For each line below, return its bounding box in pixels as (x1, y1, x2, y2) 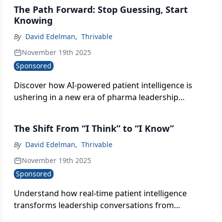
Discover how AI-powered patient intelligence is (14, 80, 192, 91)
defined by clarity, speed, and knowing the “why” (14, 104, 196, 114)
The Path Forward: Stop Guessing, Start (14, 3, 188, 15)
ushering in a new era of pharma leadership (14, 92, 178, 103)
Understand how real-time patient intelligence (14, 188, 187, 199)
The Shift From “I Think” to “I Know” (14, 122, 174, 134)
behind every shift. (14, 115, 83, 126)
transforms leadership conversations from (14, 200, 174, 211)
